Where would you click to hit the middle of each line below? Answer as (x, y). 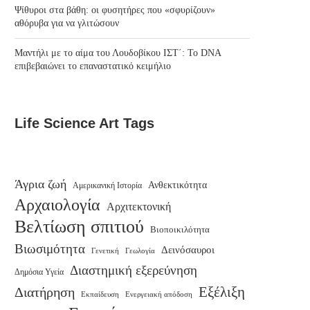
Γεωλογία (140, 251)
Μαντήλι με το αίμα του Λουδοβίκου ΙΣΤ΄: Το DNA (118, 53)
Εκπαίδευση (100, 294)
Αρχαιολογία (57, 205)
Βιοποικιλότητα (180, 230)
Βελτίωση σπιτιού (79, 227)
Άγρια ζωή (40, 184)
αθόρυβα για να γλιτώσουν (67, 24)
